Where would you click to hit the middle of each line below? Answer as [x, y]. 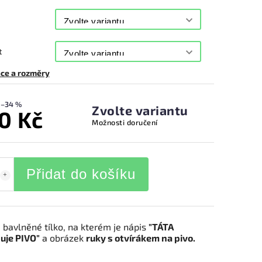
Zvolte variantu [140, 110]
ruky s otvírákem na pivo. [140, 238]
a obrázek [63, 238]
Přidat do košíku [81, 174]
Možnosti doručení [125, 122]
